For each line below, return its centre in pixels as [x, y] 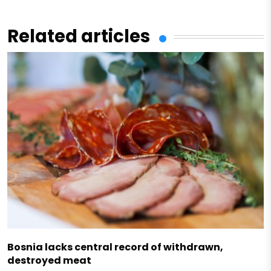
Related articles [79, 37]
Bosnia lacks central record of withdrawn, [115, 247]
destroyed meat [49, 261]
